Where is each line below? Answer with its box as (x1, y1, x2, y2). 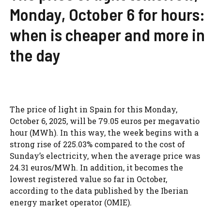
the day (10, 45, 61, 65)
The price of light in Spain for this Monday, (10, 104, 177, 115)
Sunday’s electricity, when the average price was (10, 151, 200, 161)
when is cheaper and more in (10, 24, 205, 45)
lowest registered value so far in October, (10, 174, 167, 185)
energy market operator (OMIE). (10, 197, 132, 208)
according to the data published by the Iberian (10, 186, 188, 196)
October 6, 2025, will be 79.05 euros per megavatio (10, 116, 200, 126)
